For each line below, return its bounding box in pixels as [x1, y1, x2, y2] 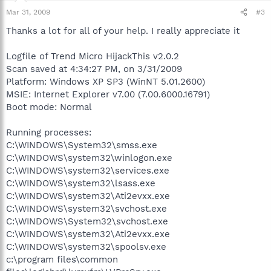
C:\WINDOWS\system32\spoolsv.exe [6, 241, 166, 252]
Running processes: [6, 127, 91, 138]
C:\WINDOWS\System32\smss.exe [6, 140, 157, 151]
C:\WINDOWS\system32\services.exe [6, 165, 169, 176]
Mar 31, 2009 [6, 8, 50, 16]
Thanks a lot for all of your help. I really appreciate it [6, 25, 240, 36]
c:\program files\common [6, 254, 118, 265]
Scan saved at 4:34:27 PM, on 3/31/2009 [6, 64, 182, 74]
